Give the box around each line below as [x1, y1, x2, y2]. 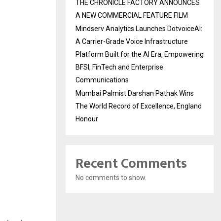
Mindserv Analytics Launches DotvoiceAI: [75, 24, 202, 33]
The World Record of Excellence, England [75, 102, 202, 110]
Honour [75, 114, 98, 123]
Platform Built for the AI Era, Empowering [75, 50, 204, 58]
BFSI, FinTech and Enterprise [75, 63, 163, 71]
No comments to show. [75, 173, 147, 182]
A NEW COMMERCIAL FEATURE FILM [75, 11, 188, 19]
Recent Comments [75, 151, 187, 175]
